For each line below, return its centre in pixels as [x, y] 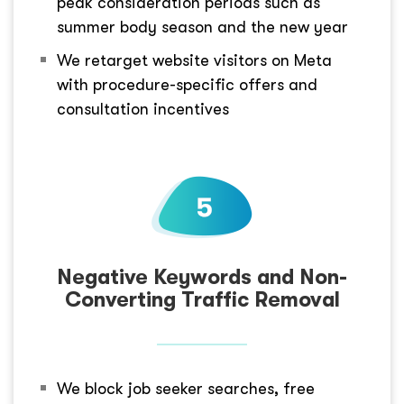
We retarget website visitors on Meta [194, 61]
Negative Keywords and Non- [202, 278]
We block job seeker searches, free [186, 389]
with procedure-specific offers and [187, 85]
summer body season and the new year [202, 28]
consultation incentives [143, 110]
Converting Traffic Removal [202, 300]
